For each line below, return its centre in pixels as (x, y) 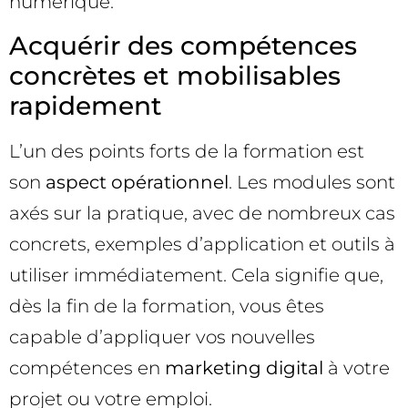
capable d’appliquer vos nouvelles (162, 337)
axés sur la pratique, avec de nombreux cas (202, 213)
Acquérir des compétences (183, 45)
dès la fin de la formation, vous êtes (167, 306)
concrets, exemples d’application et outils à (202, 244)
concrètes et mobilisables (175, 75)
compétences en (87, 367)
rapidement (86, 105)
